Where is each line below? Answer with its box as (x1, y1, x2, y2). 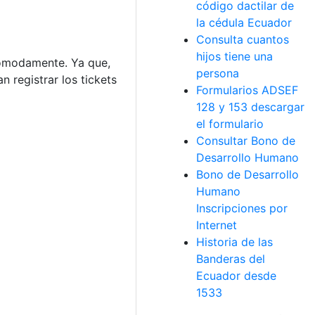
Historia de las (196, 235, 273, 249)
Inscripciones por (196, 201, 288, 215)
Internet (196, 218, 237, 232)
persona (196, 66, 239, 80)
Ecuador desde (196, 269, 276, 283)
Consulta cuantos (196, 32, 289, 46)
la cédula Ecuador (196, 15, 292, 30)
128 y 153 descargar (196, 100, 304, 114)
